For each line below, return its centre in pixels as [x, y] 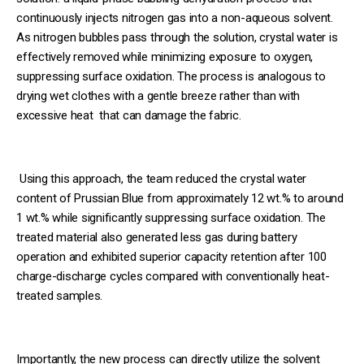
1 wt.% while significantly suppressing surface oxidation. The [171, 217]
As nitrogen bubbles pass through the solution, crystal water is [177, 37]
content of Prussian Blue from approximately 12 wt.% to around [180, 198]
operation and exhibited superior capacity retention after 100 [171, 256]
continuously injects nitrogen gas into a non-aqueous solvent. [175, 17]
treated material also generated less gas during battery [157, 237]
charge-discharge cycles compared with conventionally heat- [173, 276]
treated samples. [59, 295]
